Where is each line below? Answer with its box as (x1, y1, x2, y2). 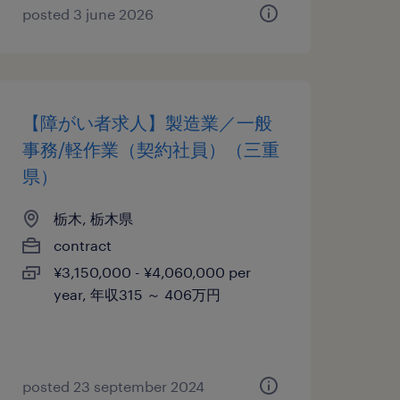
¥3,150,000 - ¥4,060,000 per (53, 263, 251, 280)
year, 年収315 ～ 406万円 (53, 286, 221, 303)
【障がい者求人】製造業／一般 (21, 112, 272, 133)
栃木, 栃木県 (53, 210, 133, 227)
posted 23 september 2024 (21, 378, 204, 395)
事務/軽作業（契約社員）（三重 (21, 138, 279, 160)
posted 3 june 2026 (21, 5, 154, 22)
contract (53, 237, 112, 254)
